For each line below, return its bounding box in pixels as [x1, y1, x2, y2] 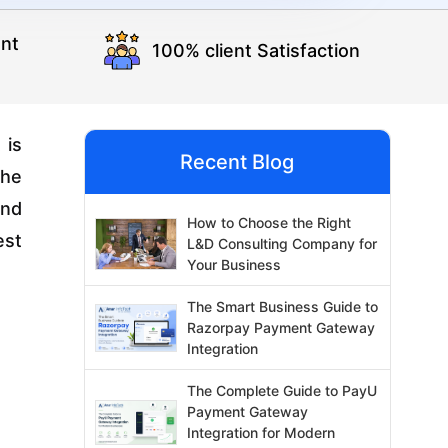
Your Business [187, 256, 282, 274]
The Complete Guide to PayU [187, 382, 378, 400]
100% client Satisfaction [151, 39, 360, 61]
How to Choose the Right [187, 214, 352, 232]
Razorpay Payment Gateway [187, 319, 376, 337]
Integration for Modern [187, 424, 336, 442]
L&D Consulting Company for [187, 235, 378, 253]
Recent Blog [180, 150, 295, 175]
